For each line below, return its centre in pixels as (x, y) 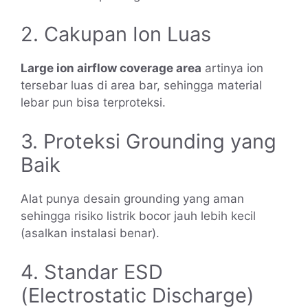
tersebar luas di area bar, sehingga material (141, 85)
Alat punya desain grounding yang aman (132, 198)
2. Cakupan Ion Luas (116, 34)
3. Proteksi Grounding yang (148, 141)
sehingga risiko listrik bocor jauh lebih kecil (138, 216)
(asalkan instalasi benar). (90, 233)
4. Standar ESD (92, 272)
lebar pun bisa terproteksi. (93, 102)
